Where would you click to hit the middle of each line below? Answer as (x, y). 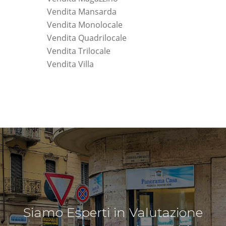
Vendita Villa (70, 64)
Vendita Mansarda (82, 12)
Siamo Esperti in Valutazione (113, 212)
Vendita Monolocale (85, 25)
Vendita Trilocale (79, 51)
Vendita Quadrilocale (87, 38)
